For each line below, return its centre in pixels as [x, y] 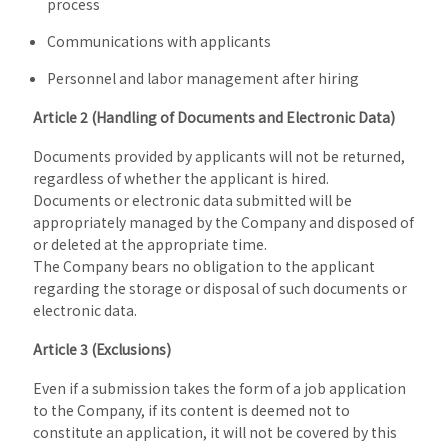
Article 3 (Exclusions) [101, 349]
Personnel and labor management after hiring [202, 78]
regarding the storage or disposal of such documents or [219, 288]
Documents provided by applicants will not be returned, [218, 156]
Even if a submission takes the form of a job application [219, 388]
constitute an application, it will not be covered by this [214, 432]
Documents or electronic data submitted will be [192, 200]
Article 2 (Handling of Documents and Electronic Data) [213, 117]
